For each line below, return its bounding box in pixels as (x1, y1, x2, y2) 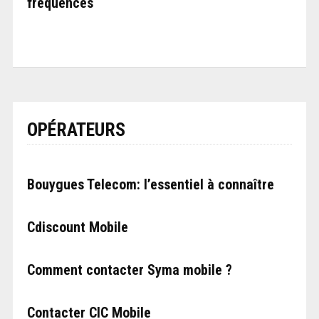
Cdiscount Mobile (26, 219, 128, 236)
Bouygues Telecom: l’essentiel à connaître (26, 176, 274, 194)
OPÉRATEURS (26, 119, 125, 141)
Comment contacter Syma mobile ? (26, 261, 232, 279)
